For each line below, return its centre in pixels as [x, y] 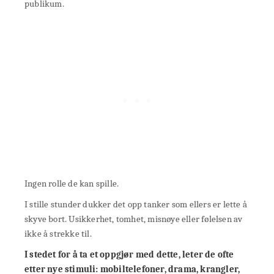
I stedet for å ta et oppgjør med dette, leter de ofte [129, 254]
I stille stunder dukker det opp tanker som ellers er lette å [136, 204]
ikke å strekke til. [58, 233]
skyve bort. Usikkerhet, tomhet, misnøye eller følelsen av [134, 219]
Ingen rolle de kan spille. [72, 183]
